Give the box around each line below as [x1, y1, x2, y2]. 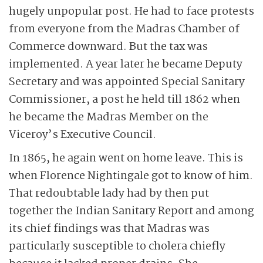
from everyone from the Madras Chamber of [9, 21, 240, 38]
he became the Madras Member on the [9, 109, 208, 126]
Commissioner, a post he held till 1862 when [9, 91, 240, 109]
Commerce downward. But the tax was [9, 38, 208, 56]
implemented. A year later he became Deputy [9, 56, 242, 73]
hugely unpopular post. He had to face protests [9, 3, 254, 21]
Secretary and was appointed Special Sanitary [9, 73, 245, 91]
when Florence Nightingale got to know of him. [9, 167, 253, 185]
